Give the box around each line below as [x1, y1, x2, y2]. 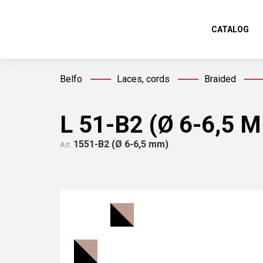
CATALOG [211, 25, 249, 34]
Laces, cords [117, 73, 170, 85]
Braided [204, 73, 236, 85]
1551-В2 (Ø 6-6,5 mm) [73, 139, 168, 150]
